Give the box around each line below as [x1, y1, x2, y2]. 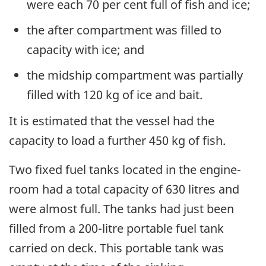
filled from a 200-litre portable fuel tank [9, 220, 224, 237]
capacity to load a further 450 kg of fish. [9, 132, 226, 149]
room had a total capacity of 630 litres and [9, 181, 239, 198]
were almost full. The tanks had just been [9, 201, 234, 217]
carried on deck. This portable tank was [9, 240, 224, 256]
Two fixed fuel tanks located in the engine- [9, 161, 241, 178]
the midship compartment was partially [27, 66, 243, 83]
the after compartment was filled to [27, 21, 221, 38]
